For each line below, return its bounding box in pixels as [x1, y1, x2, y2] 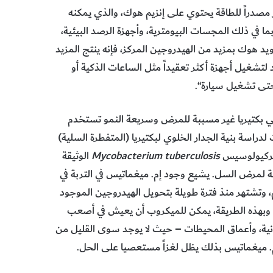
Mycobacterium [91, 147, 162, 166]
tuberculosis [164, 147, 220, 166]
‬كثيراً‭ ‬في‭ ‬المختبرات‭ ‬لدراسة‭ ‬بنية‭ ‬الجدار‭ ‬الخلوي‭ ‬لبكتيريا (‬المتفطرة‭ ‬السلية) [57, 129, 88, 147]
